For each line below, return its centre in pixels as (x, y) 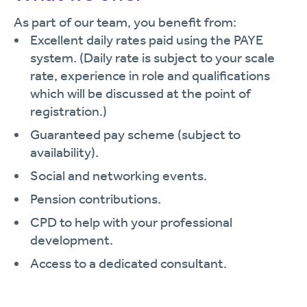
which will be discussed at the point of (140, 93)
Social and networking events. (119, 175)
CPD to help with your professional (131, 222)
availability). (64, 152)
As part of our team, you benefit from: (125, 22)
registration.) (69, 111)
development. (72, 240)
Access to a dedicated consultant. (128, 263)
